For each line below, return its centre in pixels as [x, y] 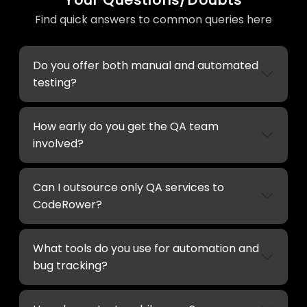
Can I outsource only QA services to [128, 187]
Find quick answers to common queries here [153, 19]
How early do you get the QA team [126, 126]
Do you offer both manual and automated [146, 65]
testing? [55, 82]
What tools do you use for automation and [146, 248]
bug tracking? [70, 265]
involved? [58, 143]
